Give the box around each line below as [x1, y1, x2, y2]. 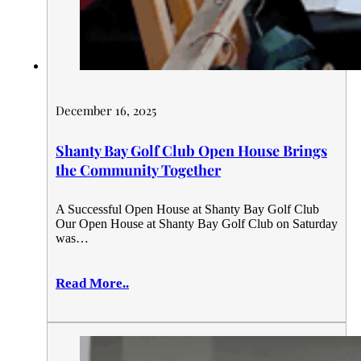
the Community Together [56, 160, 221, 180]
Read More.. [56, 275, 129, 291]
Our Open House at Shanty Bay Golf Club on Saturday [56, 216, 338, 230]
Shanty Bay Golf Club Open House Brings [56, 140, 327, 160]
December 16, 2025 [56, 102, 156, 118]
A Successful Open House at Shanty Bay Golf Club [56, 201, 319, 216]
